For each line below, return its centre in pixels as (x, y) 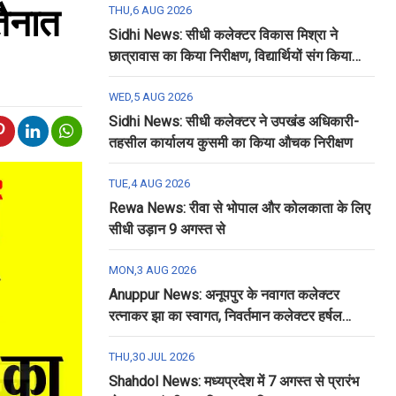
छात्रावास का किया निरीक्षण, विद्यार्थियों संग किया (230, 56)
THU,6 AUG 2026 (150, 10)
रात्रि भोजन (138, 77)
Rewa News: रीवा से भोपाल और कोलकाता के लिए (239, 208)
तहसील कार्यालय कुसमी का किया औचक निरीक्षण (230, 143)
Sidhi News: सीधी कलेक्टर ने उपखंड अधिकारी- (233, 122)
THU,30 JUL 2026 (151, 357)
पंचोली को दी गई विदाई (164, 337)
